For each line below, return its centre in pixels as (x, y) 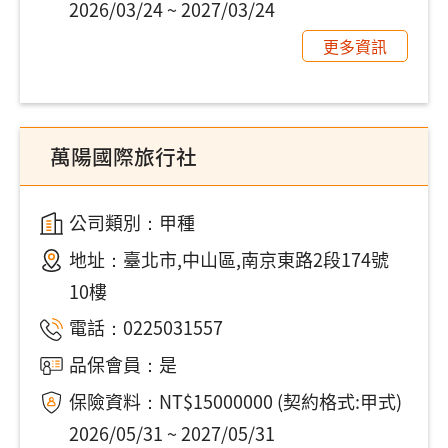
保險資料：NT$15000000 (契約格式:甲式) (235, 400)
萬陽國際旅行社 (123, 155)
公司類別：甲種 (131, 221)
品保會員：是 (122, 364)
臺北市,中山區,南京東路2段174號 (255, 258)
